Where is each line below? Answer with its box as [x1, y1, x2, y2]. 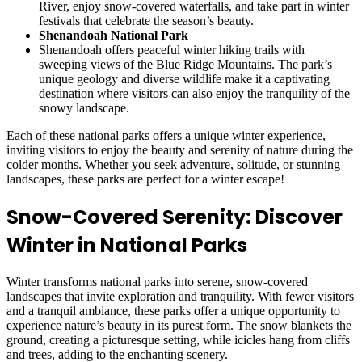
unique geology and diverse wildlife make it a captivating [39, 71, 330, 86]
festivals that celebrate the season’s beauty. [39, 13, 254, 27]
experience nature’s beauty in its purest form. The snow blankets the [6, 318, 351, 333]
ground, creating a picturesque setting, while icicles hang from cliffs [6, 333, 350, 347]
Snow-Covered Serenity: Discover [6, 203, 343, 230]
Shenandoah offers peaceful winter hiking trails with [39, 42, 305, 57]
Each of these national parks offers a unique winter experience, [6, 128, 326, 142]
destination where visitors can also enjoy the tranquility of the [39, 86, 350, 100]
